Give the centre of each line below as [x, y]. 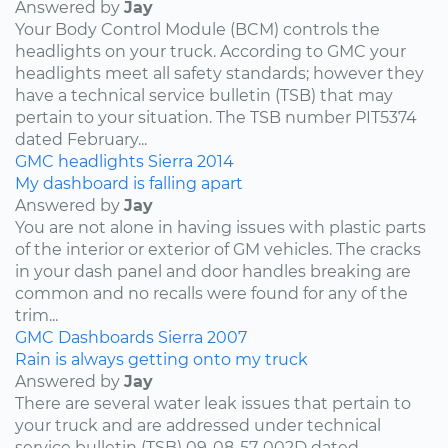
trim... [36, 315]
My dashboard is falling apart [129, 183]
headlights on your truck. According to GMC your [210, 51]
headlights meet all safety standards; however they [219, 73]
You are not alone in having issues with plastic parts [220, 227]
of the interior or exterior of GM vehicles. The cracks [218, 249]
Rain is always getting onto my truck [161, 359]
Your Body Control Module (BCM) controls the [197, 29]
